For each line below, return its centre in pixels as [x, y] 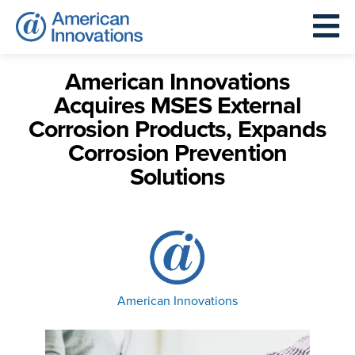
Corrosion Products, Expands [177, 129]
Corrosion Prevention [177, 153]
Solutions [177, 177]
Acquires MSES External [177, 105]
